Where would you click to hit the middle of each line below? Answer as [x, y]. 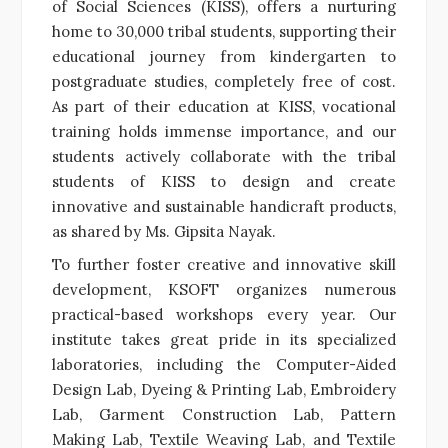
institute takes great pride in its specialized [224, 339]
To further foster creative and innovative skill [224, 264]
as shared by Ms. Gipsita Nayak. [164, 231]
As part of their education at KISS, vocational [224, 106]
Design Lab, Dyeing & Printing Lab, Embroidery [224, 389]
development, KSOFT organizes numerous [224, 289]
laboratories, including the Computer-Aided [224, 364]
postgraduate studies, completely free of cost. [224, 81]
